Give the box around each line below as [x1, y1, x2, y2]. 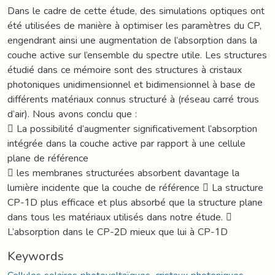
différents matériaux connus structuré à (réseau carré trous [7, 89, 259, 109]
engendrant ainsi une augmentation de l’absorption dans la [7, 30, 257, 50]
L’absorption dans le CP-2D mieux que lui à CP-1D [7, 222, 228, 241]
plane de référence [7, 148, 88, 168]
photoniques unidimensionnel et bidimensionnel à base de [7, 74, 255, 94]
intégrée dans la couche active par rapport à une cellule [7, 133, 246, 153]
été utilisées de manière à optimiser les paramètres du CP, [7, 15, 261, 35]
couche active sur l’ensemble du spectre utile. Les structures [7, 45, 267, 64]
